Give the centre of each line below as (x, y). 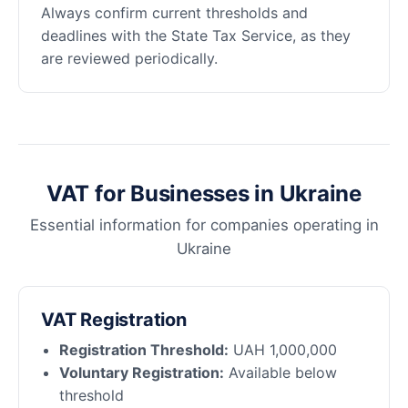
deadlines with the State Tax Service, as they (196, 36)
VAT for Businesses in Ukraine (204, 194)
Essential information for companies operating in (204, 224)
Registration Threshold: (144, 350)
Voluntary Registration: (142, 373)
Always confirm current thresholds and (174, 13)
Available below (280, 373)
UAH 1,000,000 (283, 350)
